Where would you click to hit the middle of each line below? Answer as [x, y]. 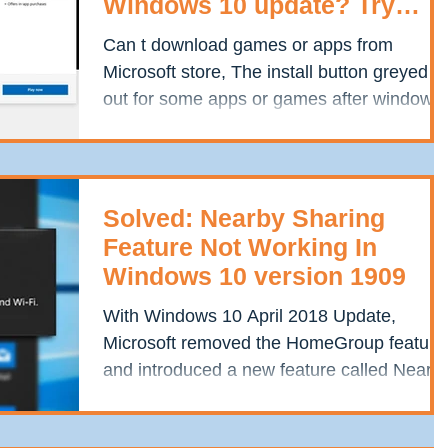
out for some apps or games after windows [272, 99]
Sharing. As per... [172, 397]
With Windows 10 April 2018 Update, [249, 316]
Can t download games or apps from [248, 45]
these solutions [194, 34]
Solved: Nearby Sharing [244, 218]
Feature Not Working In [240, 247]
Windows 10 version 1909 [254, 276]
